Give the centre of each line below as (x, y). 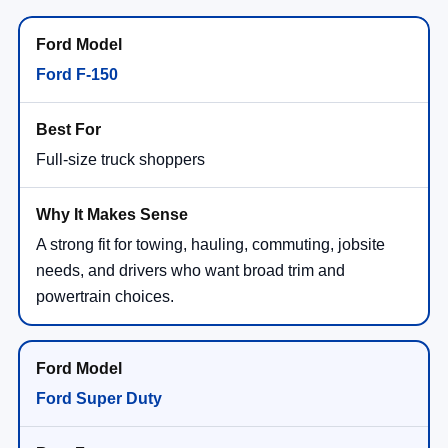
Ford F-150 (77, 74)
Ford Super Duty (99, 398)
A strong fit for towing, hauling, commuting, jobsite (210, 244)
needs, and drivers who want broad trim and (190, 270)
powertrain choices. (105, 296)
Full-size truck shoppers (120, 159)
